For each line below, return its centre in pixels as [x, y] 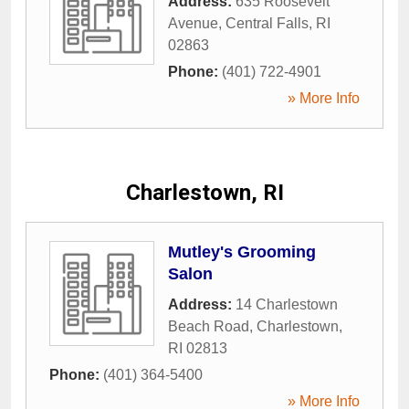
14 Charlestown [287, 304]
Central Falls [267, 23]
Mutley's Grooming [242, 252]
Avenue [193, 23]
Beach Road [209, 326]
